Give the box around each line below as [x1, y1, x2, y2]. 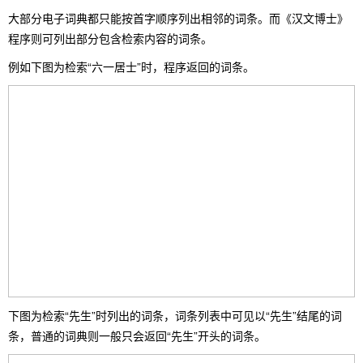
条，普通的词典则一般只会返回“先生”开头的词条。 [8, 327, 266, 344]
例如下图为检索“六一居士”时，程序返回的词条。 [8, 58, 254, 75]
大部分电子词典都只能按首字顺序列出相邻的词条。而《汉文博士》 [8, 9, 348, 26]
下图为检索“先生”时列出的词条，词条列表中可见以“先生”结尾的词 [8, 307, 342, 324]
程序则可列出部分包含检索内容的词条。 [8, 29, 212, 46]
